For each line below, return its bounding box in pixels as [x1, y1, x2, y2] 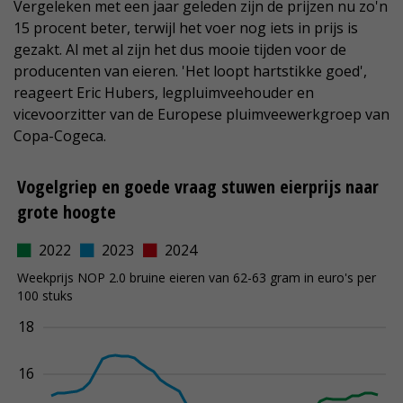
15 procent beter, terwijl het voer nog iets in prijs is [13, 18, 358, 39]
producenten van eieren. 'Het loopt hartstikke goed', [13, 61, 367, 82]
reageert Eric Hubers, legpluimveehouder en [13, 83, 314, 103]
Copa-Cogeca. [13, 126, 106, 147]
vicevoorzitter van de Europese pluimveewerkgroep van [13, 104, 390, 125]
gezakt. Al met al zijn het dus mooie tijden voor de [13, 40, 346, 60]
